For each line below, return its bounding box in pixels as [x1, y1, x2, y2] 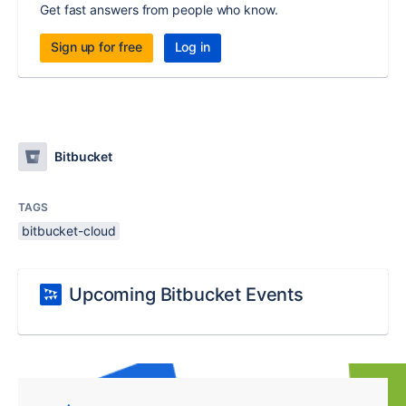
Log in [174, 39, 211, 55]
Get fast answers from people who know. [40, 2, 278, 18]
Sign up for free [51, 39, 142, 55]
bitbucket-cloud [22, 223, 116, 239]
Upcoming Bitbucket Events [69, 284, 304, 306]
